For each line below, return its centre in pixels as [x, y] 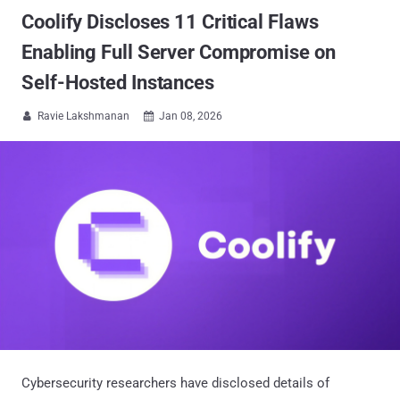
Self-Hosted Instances [118, 83]
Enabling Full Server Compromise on [179, 52]
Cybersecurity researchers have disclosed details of [175, 383]
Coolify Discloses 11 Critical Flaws [170, 22]
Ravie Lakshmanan [83, 116]
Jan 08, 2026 [191, 116]
